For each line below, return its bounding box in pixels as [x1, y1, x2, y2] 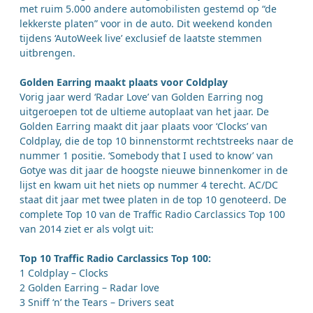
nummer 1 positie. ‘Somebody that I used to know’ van [20, 149, 273, 163]
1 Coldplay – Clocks [20, 266, 108, 280]
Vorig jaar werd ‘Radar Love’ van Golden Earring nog [20, 90, 263, 104]
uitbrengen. [20, 46, 75, 60]
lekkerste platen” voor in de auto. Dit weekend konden [20, 17, 272, 31]
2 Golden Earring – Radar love [20, 281, 159, 295]
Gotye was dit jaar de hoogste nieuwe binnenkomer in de [20, 163, 288, 177]
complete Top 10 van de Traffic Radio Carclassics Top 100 [20, 208, 285, 221]
